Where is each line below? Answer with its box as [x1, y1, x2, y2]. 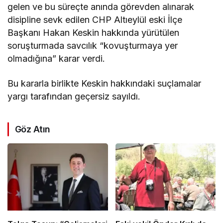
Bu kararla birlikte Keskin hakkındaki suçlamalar [7, 78, 202, 89]
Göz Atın [15, 124, 50, 135]
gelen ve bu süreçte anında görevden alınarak [7, 1, 195, 12]
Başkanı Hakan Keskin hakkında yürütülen [7, 27, 180, 38]
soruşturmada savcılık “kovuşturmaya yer [7, 40, 178, 51]
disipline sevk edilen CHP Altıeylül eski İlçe [7, 14, 183, 25]
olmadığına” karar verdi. [7, 53, 106, 64]
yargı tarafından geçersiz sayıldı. [7, 91, 141, 102]
